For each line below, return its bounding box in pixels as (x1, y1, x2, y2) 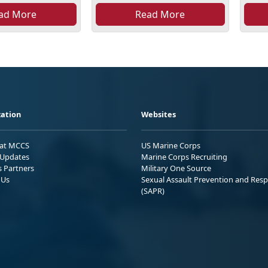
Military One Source (141, 162, 211, 173)
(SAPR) (141, 185, 165, 196)
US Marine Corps (141, 139, 200, 151)
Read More (135, 7, 185, 21)
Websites (141, 108, 176, 120)
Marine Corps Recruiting (141, 151, 227, 162)
